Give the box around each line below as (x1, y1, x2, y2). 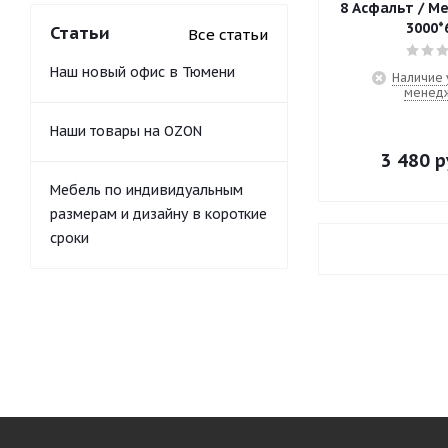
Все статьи (188, 25, 268, 44)
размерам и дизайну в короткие (50, 205, 267, 223)
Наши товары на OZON (50, 122, 202, 140)
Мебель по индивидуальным (50, 181, 243, 199)
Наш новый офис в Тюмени (50, 63, 235, 81)
